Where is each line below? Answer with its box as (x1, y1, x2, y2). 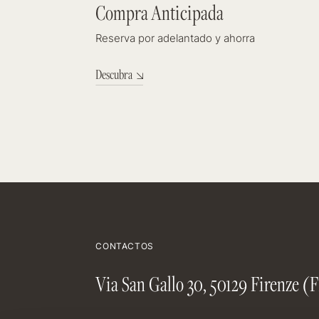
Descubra (95, 66, 133, 83)
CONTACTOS (95, 243, 154, 251)
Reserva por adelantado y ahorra (95, 34, 256, 45)
